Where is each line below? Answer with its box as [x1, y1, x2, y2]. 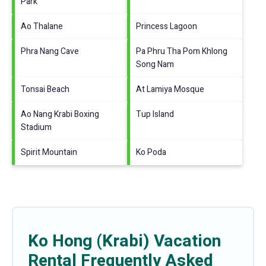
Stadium [21, 121, 52, 134]
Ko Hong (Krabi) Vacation [28, 229, 221, 254]
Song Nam [136, 58, 174, 71]
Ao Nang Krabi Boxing [21, 108, 99, 121]
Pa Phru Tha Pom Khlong [136, 45, 227, 58]
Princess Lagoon [136, 20, 197, 33]
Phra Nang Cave [21, 45, 79, 58]
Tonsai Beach [21, 83, 69, 96]
